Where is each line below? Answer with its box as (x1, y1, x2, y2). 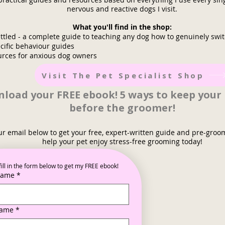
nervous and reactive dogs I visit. (67, 4, 177, 14)
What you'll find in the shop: (72, 22, 172, 32)
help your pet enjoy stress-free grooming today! (42, 137, 202, 146)
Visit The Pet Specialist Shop (42, 70, 204, 80)
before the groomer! (69, 101, 175, 115)
